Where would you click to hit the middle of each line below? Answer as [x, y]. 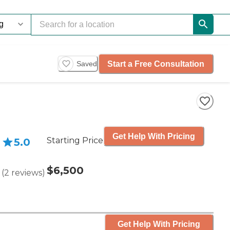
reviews [27, 173]
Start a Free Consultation [156, 64]
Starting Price [75, 140]
